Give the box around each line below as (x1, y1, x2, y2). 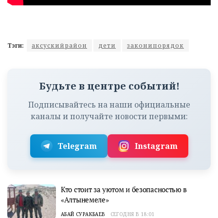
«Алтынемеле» (61, 195, 109, 205)
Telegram (57, 141, 97, 152)
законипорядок (127, 41, 184, 50)
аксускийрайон (32, 41, 87, 50)
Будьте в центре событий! (38, 79, 180, 93)
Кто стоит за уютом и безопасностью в (61, 184, 187, 195)
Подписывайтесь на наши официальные (28, 99, 190, 110)
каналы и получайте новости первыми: (30, 111, 188, 122)
